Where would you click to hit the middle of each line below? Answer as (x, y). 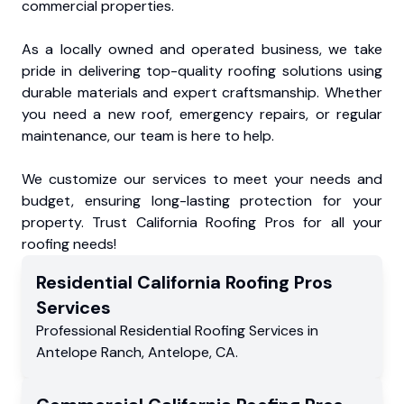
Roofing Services (249, 330)
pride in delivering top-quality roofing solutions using (202, 70)
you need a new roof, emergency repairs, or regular (202, 114)
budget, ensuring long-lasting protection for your (202, 200)
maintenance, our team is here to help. (148, 135)
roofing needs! (69, 243)
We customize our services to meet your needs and (202, 179)
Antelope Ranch (89, 352)
